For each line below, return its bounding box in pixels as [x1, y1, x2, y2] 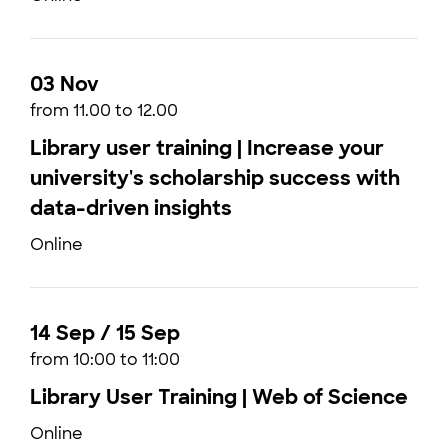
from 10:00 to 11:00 [30, 349, 180, 370]
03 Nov [30, 71, 99, 97]
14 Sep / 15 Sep [30, 320, 180, 346]
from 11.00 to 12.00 [30, 100, 178, 121]
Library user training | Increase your [30, 135, 384, 161]
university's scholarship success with [30, 165, 400, 191]
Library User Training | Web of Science [30, 384, 408, 410]
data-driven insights [30, 195, 232, 221]
